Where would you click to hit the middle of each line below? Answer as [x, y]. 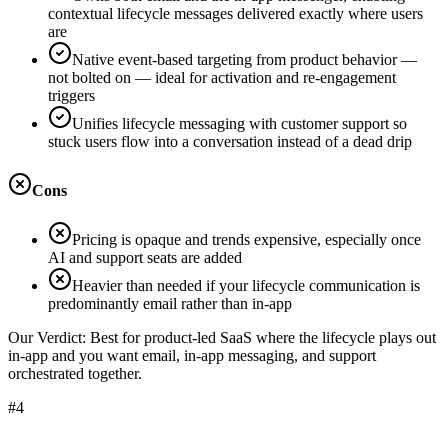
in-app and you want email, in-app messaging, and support [192, 356]
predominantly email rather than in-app [170, 304]
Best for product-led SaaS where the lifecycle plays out [263, 338]
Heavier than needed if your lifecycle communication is [246, 286]
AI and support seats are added [145, 258]
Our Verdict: [49, 338]
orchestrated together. [75, 374]
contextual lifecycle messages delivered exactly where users [235, 13]
